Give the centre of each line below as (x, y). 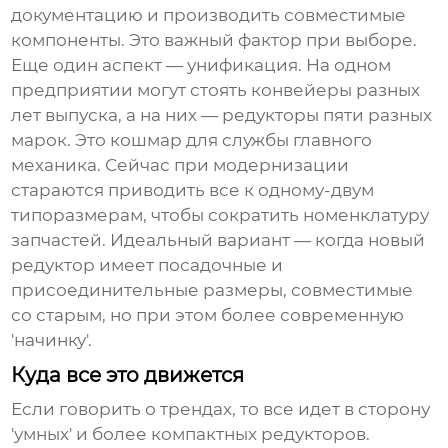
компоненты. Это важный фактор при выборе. (214, 40)
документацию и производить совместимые (209, 15)
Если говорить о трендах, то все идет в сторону (221, 409)
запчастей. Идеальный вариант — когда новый (218, 240)
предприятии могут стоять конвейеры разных (216, 90)
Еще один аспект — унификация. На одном (201, 65)
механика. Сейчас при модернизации (180, 165)
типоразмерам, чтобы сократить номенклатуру (220, 215)
